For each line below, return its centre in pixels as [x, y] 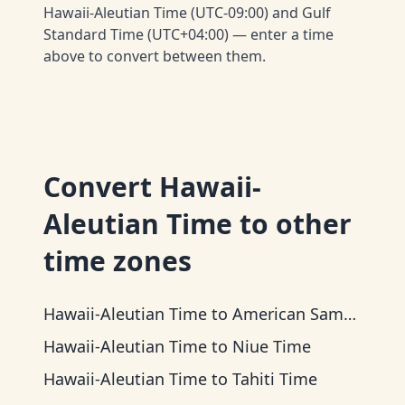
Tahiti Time [275, 379]
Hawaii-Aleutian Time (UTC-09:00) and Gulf [187, 13]
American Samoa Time [288, 314]
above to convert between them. [155, 56]
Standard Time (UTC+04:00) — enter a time [188, 34]
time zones [118, 261]
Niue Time [272, 346]
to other [292, 224]
